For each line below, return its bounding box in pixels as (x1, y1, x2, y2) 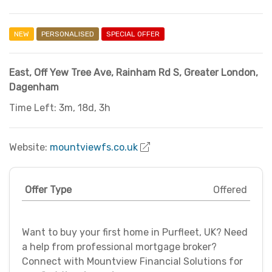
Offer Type (25, 184, 72, 196)
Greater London (184, 67, 256, 79)
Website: (9, 141, 50, 154)
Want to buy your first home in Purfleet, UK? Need (22, 226, 248, 239)
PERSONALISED (41, 30, 94, 39)
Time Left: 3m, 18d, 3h (9, 102, 110, 114)
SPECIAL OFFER (106, 30, 160, 39)
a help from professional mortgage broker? (22, 241, 217, 253)
